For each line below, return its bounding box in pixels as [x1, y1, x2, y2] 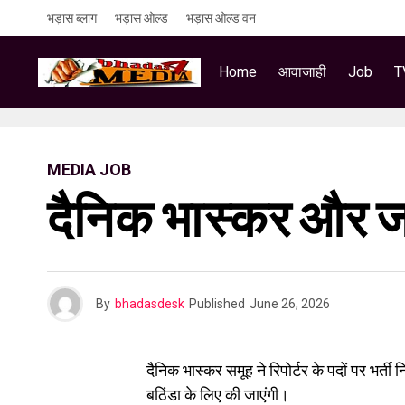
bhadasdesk [115, 297, 184, 311]
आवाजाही [278, 63, 326, 80]
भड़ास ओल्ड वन [186, 11, 256, 25]
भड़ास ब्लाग [47, 11, 97, 25]
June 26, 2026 [250, 297, 330, 311]
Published [189, 297, 245, 311]
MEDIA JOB [47, 160, 131, 179]
